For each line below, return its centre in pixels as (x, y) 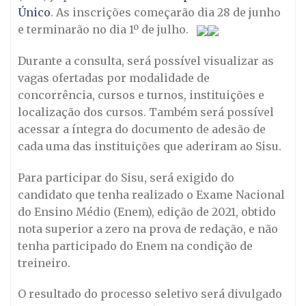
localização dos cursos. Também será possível (146, 112)
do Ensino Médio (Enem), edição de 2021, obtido (147, 211)
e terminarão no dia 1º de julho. (107, 29)
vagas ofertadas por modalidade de (114, 78)
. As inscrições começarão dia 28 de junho (166, 12)
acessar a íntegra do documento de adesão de (142, 129)
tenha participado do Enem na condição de (135, 246)
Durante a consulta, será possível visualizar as (146, 60)
